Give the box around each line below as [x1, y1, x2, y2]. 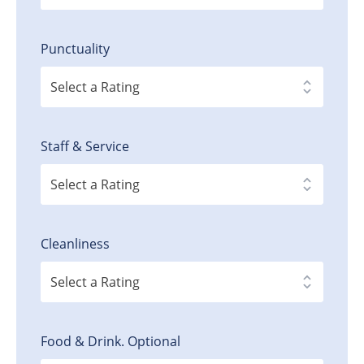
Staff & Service [41, 137, 129, 156]
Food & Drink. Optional [41, 332, 180, 351]
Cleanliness [41, 235, 110, 253]
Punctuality [41, 40, 110, 58]
